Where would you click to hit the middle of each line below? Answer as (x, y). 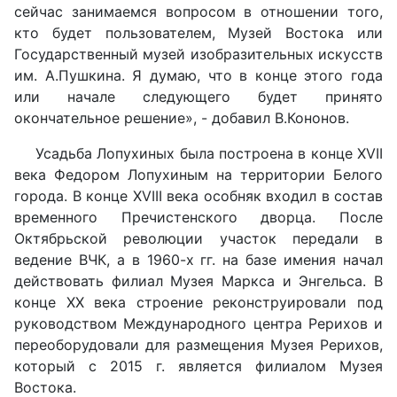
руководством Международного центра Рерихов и (198, 324)
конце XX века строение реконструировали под (198, 303)
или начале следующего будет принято (198, 97)
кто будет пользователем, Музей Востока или (198, 33)
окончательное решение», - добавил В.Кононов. (182, 118)
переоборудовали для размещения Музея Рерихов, (198, 345)
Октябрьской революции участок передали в (198, 239)
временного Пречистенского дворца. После (198, 218)
